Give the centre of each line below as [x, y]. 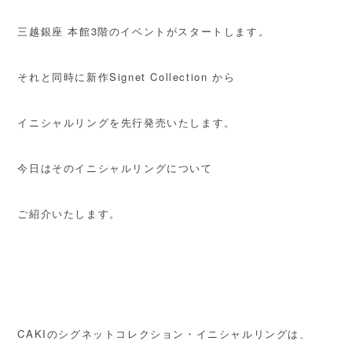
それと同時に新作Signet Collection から [126, 77]
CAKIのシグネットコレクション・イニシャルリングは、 [164, 334]
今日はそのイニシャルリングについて [115, 168]
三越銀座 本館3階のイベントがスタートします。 [144, 31]
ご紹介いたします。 [69, 214]
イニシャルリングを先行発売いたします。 [126, 123]
